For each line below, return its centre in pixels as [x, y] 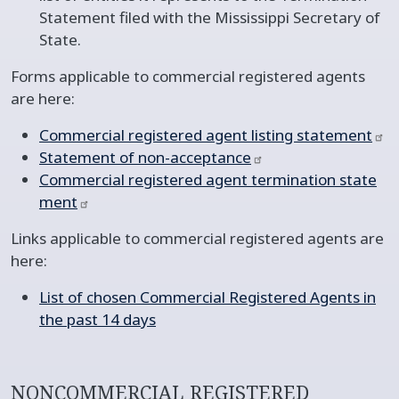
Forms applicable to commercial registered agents [188, 76]
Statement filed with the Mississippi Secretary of [210, 17]
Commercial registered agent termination [189, 179]
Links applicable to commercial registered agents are [197, 238]
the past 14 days [98, 319]
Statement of [89, 157]
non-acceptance [195, 157]
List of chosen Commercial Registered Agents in [208, 297]
